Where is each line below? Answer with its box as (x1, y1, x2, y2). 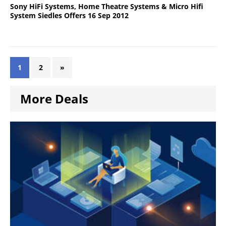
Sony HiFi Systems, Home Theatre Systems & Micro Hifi (10, 1, 203, 11)
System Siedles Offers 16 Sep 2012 (10, 10, 129, 20)
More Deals (20, 90, 88, 107)
